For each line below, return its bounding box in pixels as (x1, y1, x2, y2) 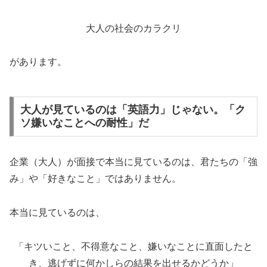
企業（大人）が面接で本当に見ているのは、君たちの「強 (10, 157, 257, 167)
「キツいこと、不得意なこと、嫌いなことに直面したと (14, 241, 253, 252)
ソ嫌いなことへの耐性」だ (20, 117, 149, 129)
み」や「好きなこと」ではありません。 (10, 173, 181, 184)
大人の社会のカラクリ (86, 23, 181, 33)
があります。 (10, 57, 67, 67)
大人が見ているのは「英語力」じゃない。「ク (20, 104, 246, 116)
